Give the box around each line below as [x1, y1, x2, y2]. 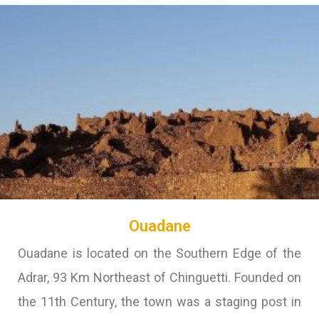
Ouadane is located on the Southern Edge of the [18, 246, 301, 261]
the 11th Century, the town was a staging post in [18, 294, 301, 309]
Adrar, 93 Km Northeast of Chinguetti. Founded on [18, 270, 301, 285]
